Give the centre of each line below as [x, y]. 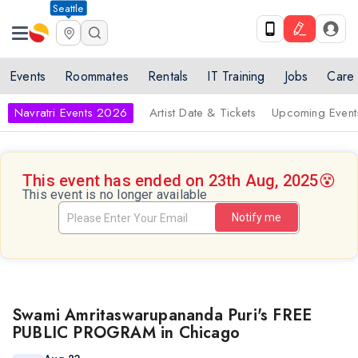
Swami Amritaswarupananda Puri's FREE [162, 315]
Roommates [97, 76]
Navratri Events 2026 [71, 113]
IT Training [236, 76]
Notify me [257, 217]
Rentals [168, 76]
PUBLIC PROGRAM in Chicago [126, 333]
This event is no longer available [115, 195]
